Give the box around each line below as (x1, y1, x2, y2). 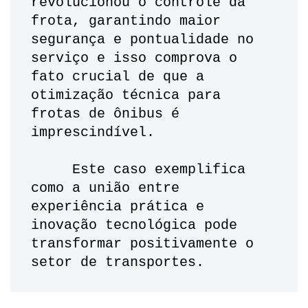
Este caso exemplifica (31, 162, 72, 178)
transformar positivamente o (31, 236, 254, 252)
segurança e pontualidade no (31, 32, 254, 48)
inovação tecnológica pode (31, 217, 237, 234)
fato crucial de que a (31, 69, 204, 85)
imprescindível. (31, 124, 163, 141)
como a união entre (31, 180, 179, 197)
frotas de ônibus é (31, 106, 179, 122)
